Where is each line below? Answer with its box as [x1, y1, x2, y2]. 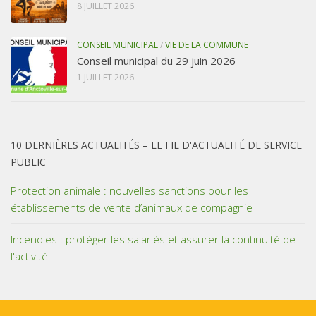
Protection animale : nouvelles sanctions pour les [11, 183, 248, 198]
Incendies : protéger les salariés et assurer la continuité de [11, 232, 296, 247]
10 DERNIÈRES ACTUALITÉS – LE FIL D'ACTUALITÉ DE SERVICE [11, 138, 302, 152]
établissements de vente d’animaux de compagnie [11, 200, 253, 215]
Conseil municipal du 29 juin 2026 [77, 54, 236, 68]
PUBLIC [11, 155, 46, 169]
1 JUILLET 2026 [77, 71, 134, 84]
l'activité [11, 249, 48, 264]
